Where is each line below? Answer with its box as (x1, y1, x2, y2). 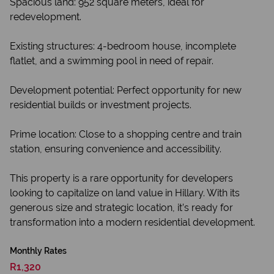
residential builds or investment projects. (10, 99, 191, 111)
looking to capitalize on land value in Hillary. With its (10, 187, 240, 199)
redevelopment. (10, 11, 81, 23)
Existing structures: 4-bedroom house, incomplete (10, 40, 236, 52)
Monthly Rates (10, 246, 67, 256)
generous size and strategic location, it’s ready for (10, 202, 233, 213)
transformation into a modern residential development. (10, 217, 255, 228)
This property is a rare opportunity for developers (10, 172, 233, 184)
